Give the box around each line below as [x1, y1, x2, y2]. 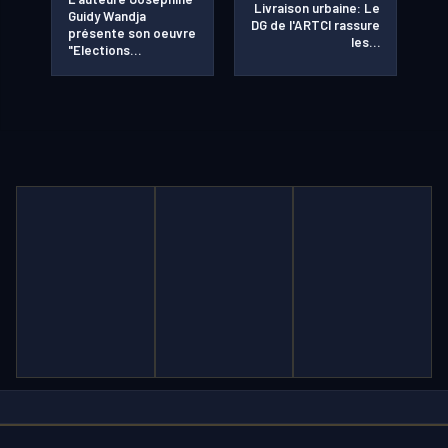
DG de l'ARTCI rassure [251, 16, 380, 33]
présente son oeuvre [68, 25, 196, 42]
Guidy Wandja [68, 8, 146, 25]
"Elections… [68, 42, 141, 59]
